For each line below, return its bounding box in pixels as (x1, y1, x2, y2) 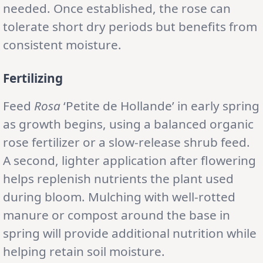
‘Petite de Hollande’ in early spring (60, 97, 259, 114)
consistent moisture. (3, 36, 122, 53)
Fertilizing (3, 69, 63, 86)
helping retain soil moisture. (3, 242, 165, 259)
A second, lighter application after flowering (3, 151, 256, 168)
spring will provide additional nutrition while (3, 224, 257, 241)
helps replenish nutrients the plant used (3, 170, 234, 187)
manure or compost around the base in (3, 206, 230, 223)
